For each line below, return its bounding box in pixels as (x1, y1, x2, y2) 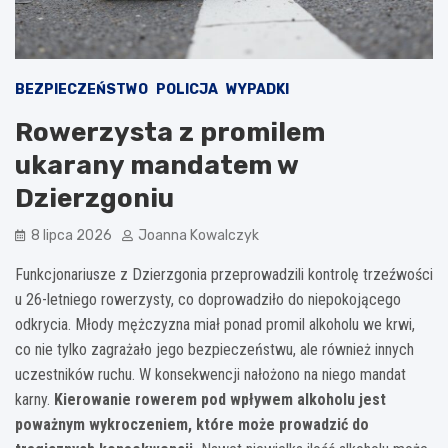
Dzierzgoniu (15, 182, 174, 214)
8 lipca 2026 (31, 226, 112, 244)
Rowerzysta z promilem (15, 116, 325, 148)
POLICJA (156, 80, 218, 98)
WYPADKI (226, 80, 289, 98)
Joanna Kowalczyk (138, 226, 259, 244)
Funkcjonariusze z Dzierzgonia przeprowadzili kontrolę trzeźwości (15, 264, 433, 284)
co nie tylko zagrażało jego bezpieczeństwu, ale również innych (15, 339, 414, 359)
